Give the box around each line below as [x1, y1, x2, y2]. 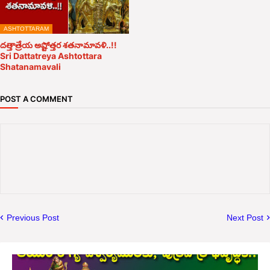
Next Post [227, 212, 263, 222]
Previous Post [7, 212, 59, 222]
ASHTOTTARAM [4, 25, 49, 32]
